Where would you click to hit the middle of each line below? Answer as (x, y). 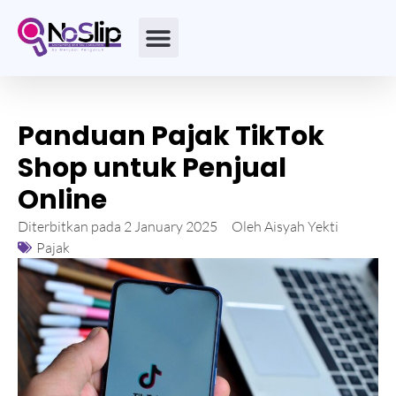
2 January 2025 (171, 226)
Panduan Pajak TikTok (171, 136)
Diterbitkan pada (69, 226)
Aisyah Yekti (300, 226)
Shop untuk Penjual (152, 168)
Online (62, 200)
